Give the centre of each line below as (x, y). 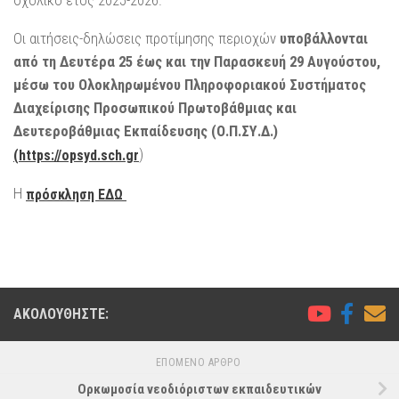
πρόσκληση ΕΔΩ (76, 194)
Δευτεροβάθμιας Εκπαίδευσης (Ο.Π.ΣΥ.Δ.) (146, 130)
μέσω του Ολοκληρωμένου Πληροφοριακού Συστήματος (190, 84)
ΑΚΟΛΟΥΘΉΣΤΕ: (61, 314)
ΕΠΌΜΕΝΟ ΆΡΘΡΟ (199, 363)
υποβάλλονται (324, 38)
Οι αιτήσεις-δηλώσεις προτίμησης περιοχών (147, 38)
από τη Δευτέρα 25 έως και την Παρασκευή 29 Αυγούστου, (197, 61)
